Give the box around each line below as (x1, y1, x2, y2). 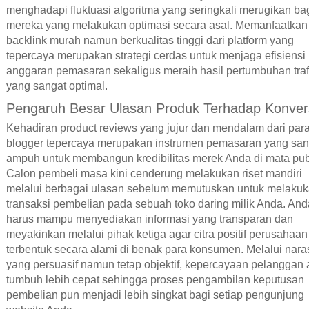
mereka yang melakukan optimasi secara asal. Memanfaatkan (6, 19, 308, 32)
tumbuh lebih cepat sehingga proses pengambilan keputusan (6, 273, 304, 286)
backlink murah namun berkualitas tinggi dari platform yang (6, 34, 294, 47)
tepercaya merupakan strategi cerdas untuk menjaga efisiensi (6, 50, 306, 62)
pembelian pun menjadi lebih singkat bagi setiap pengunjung (6, 288, 304, 301)
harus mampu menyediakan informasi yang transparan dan (6, 212, 293, 225)
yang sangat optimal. (6, 80, 108, 92)
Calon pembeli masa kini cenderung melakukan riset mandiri (6, 167, 302, 179)
